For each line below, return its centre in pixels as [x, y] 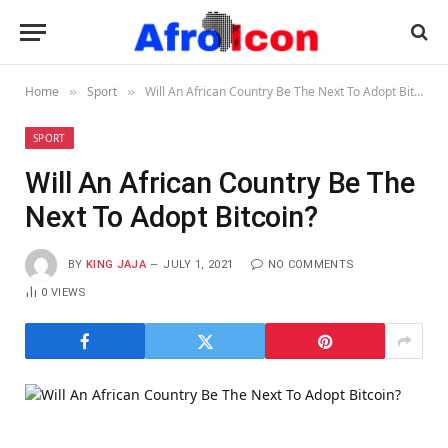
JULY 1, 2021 [198, 264]
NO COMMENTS [311, 264]
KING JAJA [116, 264]
